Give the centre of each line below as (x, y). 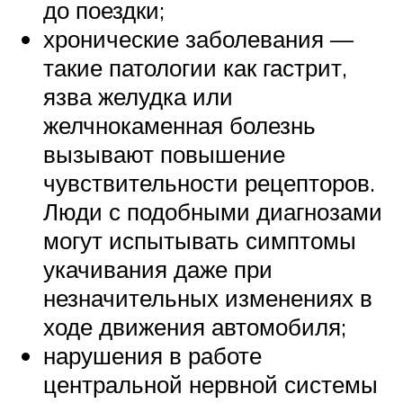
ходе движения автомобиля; (195, 327)
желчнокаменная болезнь (179, 125)
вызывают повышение (164, 154)
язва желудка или (138, 97)
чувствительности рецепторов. (209, 183)
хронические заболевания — (198, 39)
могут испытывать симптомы (200, 241)
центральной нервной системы (210, 385)
